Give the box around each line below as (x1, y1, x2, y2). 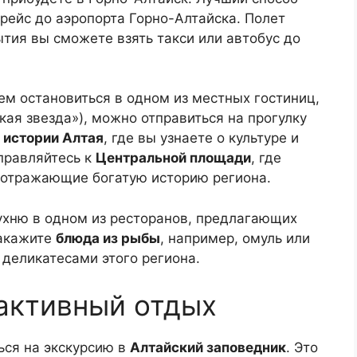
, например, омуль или (160, 229, 310, 246)
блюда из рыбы (56, 229, 160, 246)
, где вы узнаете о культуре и (104, 130, 299, 146)
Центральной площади (96, 150, 251, 166)
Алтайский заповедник (130, 339, 286, 355)
